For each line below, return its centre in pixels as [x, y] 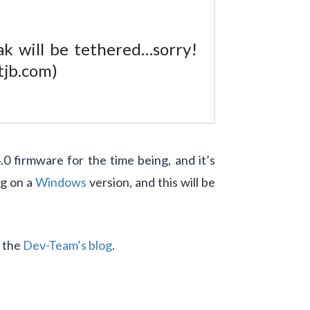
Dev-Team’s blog [67, 245]
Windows [61, 182]
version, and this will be [151, 182]
